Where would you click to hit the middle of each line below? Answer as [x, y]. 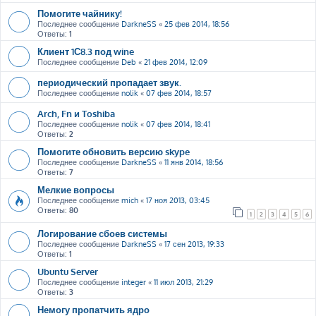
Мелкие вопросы [76, 189]
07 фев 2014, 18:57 [179, 93]
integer [134, 282]
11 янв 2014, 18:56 [194, 162]
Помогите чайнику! [80, 13]
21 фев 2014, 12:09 [176, 62]
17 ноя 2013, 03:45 [178, 200]
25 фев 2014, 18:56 [197, 24]
